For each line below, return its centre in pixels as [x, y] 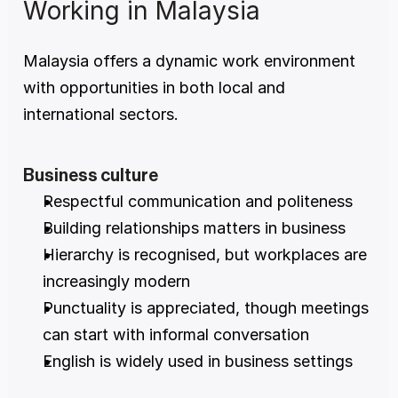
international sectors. [101, 115]
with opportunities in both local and [154, 88]
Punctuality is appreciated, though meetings [206, 308]
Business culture [91, 176]
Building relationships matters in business [194, 228]
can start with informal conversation [176, 335]
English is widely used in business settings [198, 362]
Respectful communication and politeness [198, 202]
